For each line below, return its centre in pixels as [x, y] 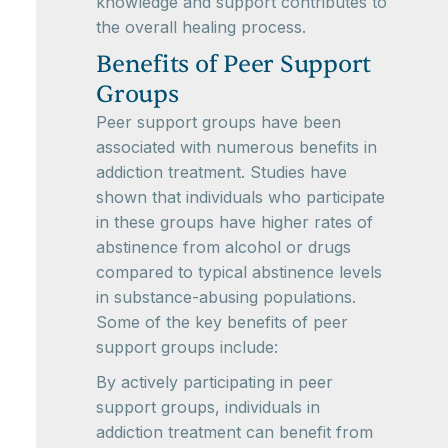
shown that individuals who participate [240, 197]
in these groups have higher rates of [234, 222]
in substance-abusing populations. [226, 297]
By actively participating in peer [214, 382]
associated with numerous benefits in [236, 147]
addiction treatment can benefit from [234, 432]
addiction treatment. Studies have [221, 172]
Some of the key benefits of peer [222, 322]
